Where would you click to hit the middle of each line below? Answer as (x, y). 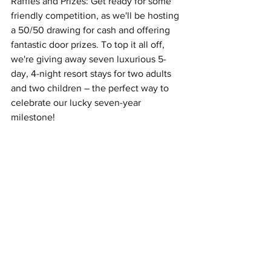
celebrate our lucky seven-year (77, 103)
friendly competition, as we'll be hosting (96, 15)
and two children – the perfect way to (91, 88)
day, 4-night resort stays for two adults (92, 73)
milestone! (33, 117)
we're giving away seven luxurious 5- (89, 59)
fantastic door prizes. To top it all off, (89, 44)
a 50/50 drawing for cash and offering (92, 30)
